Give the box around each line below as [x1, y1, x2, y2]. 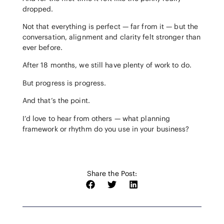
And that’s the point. [22, 96, 90, 105]
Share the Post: [86, 168, 137, 178]
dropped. [22, 4, 53, 13]
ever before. [22, 43, 62, 52]
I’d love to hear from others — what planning [22, 113, 170, 123]
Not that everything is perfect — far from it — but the [22, 22, 198, 31]
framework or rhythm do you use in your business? [22, 124, 189, 133]
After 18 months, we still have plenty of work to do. [22, 60, 191, 70]
